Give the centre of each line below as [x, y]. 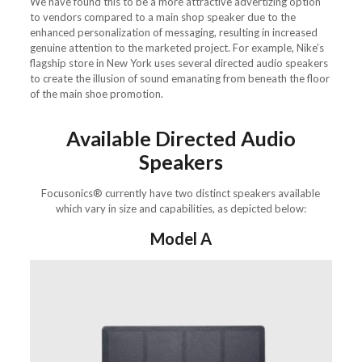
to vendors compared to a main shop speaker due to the [162, 17]
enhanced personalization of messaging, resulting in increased [173, 32]
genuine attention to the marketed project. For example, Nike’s [177, 47]
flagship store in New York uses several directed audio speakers [179, 63]
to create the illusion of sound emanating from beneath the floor [179, 78]
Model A [181, 238]
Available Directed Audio [181, 138]
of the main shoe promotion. [96, 93]
